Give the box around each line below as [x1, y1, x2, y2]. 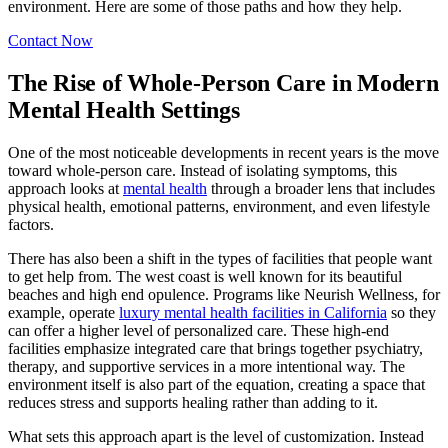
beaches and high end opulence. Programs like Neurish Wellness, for [8, 285, 440, 303]
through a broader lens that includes [207, 179, 435, 197]
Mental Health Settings [8, 97, 240, 123]
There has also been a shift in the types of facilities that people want [8, 249, 432, 267]
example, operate [8, 303, 119, 321]
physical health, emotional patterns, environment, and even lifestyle [8, 197, 430, 215]
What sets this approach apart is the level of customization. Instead [8, 427, 424, 445]
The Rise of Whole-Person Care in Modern [8, 70, 439, 96]
